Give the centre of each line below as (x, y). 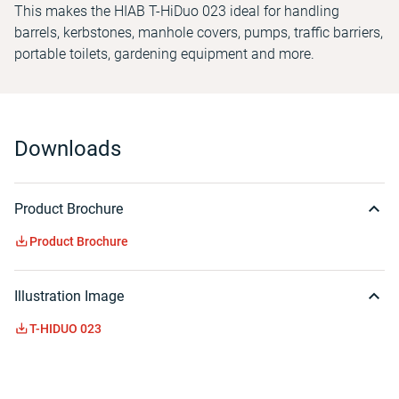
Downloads (68, 149)
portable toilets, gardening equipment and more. (164, 54)
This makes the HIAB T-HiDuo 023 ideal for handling (177, 11)
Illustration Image (69, 296)
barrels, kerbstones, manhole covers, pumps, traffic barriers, (199, 33)
